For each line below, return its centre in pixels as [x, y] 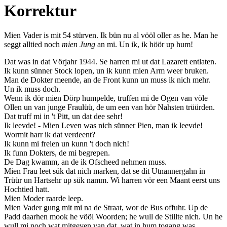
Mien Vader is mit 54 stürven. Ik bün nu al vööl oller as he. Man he [111, 35]
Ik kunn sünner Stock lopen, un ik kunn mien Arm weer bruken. [106, 71]
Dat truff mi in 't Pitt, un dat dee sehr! [63, 117]
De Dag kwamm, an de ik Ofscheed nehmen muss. [85, 162]
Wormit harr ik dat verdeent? [50, 135]
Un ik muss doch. [32, 89]
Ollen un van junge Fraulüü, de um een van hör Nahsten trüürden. [109, 107]
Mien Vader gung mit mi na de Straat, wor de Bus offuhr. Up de [106, 208]
